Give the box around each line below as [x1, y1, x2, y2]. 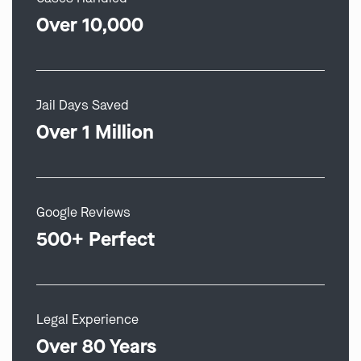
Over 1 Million [36, 119, 154, 145]
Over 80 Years [36, 334, 156, 359]
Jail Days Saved [36, 97, 129, 114]
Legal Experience [36, 311, 139, 328]
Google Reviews [36, 204, 131, 221]
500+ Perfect [36, 226, 155, 252]
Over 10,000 [36, 12, 143, 38]
